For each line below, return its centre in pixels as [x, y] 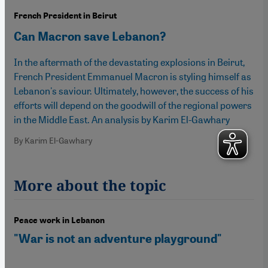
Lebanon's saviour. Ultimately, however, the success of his [134, 90]
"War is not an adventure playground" [118, 238]
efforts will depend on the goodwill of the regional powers [133, 105]
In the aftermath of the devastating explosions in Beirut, [129, 62]
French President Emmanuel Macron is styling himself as [133, 76]
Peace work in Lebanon [59, 220]
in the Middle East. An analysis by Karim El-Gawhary [122, 119]
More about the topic [90, 185]
